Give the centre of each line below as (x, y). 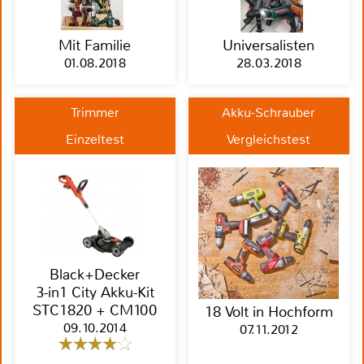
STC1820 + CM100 (95, 310)
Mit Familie (95, 46)
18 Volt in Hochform (269, 312)
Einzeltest (95, 139)
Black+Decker (95, 274)
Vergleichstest (269, 139)
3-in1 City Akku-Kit (95, 292)
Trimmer (95, 113)
